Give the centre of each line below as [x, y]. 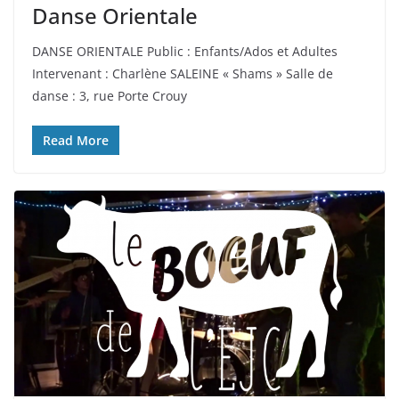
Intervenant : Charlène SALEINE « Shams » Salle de [183, 74]
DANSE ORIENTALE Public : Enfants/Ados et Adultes [185, 52]
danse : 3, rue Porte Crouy [110, 96]
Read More [76, 141]
